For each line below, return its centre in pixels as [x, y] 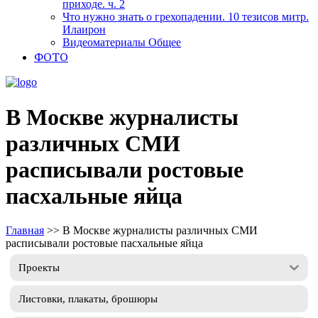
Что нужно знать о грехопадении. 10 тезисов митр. [186, 17]
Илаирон [84, 30]
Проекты [39, 267]
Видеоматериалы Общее [122, 43]
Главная [25, 231]
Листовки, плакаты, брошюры [88, 298]
